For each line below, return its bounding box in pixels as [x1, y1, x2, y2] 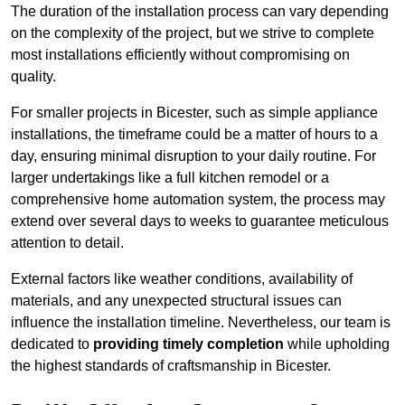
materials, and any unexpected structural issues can [11, 293, 342, 309]
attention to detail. [11, 235, 124, 251]
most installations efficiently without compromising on [11, 47, 350, 63]
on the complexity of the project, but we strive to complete [11, 25, 374, 42]
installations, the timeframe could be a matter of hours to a [11, 127, 378, 143]
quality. [11, 69, 56, 85]
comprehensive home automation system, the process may [11, 192, 385, 208]
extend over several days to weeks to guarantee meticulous [11, 213, 389, 230]
